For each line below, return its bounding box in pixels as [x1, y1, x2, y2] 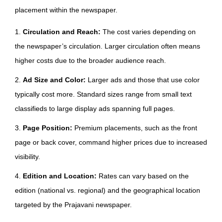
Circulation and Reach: [23, 28, 101, 36]
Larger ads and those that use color [86, 76, 200, 84]
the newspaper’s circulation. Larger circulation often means [15, 42, 200, 51]
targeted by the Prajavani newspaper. [15, 201, 132, 209]
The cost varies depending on [101, 28, 196, 36]
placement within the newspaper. [15, 6, 117, 14]
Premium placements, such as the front [74, 124, 197, 132]
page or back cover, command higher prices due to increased [15, 138, 207, 147]
